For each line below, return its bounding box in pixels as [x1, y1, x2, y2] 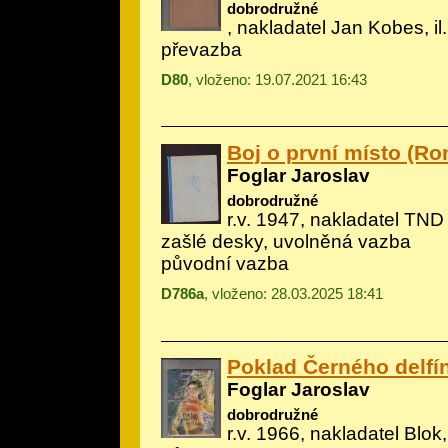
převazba [161, 38, 242, 60]
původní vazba [161, 252, 289, 274]
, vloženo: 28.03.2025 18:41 [204, 284, 383, 302]
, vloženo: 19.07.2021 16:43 [188, 70, 367, 88]
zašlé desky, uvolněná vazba [161, 230, 411, 252]
